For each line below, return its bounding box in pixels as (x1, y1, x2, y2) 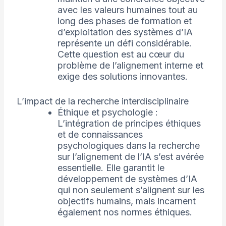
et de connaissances (57, 129, 143, 140)
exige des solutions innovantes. (57, 71, 188, 82)
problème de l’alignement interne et (57, 60, 203, 71)
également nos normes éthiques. (57, 207, 192, 218)
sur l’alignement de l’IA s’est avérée (57, 151, 204, 162)
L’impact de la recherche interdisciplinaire (16, 96, 189, 107)
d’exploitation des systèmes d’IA (57, 27, 193, 38)
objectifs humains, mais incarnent (57, 196, 196, 207)
